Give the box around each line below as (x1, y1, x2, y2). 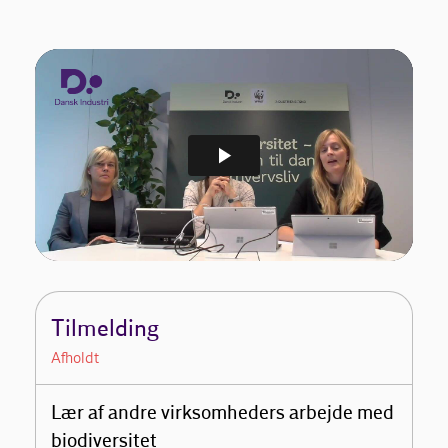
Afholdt (51, 348, 100, 368)
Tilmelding (51, 315, 160, 344)
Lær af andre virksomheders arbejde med (51, 402, 395, 426)
